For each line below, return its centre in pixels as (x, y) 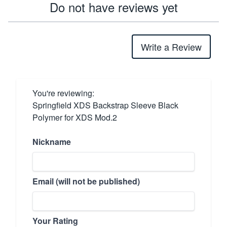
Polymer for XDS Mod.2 (75, 118)
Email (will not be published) (86, 181)
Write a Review (171, 47)
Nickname (52, 142)
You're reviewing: (63, 93)
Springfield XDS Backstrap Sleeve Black (105, 105)
